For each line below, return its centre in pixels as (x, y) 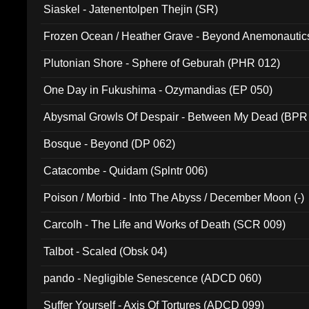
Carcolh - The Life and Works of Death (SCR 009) (165, 225)
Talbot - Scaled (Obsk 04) (106, 251)
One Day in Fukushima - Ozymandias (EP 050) (158, 90)
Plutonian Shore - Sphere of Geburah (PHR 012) (162, 63)
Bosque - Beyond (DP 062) (110, 144)
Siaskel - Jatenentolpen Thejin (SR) (131, 9)
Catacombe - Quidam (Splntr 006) (126, 171)
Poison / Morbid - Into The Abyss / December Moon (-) (174, 198)
